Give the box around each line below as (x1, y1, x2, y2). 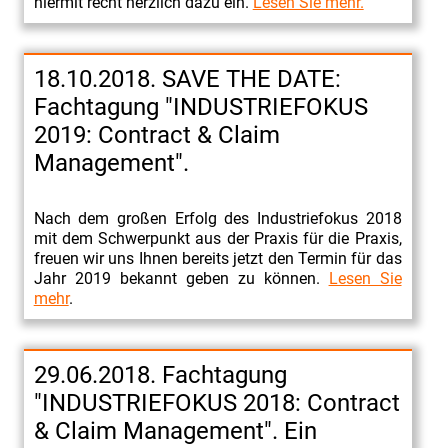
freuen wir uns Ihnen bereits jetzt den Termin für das (33, 248, 402, 268)
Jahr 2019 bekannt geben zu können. (33, 268, 329, 288)
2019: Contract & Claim (33, 120, 280, 149)
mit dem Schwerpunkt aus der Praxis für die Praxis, (33, 228, 402, 248)
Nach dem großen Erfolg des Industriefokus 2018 (33, 208, 402, 228)
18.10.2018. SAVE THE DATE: (33, 64, 341, 93)
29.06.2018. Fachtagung (33, 360, 287, 389)
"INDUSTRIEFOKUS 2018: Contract (33, 388, 400, 417)
